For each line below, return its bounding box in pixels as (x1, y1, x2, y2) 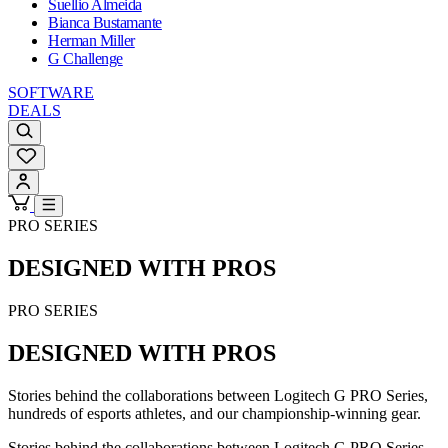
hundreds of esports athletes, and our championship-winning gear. (8, 404, 421, 422)
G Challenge (48, 50, 123, 68)
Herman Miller (48, 32, 135, 50)
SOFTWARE (8, 84, 94, 102)
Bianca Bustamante (48, 14, 162, 32)
